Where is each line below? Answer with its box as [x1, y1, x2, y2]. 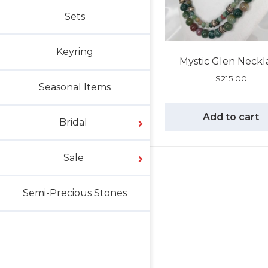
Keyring [56, 46, 93, 57]
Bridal [59, 117, 87, 128]
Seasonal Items [39, 81, 111, 93]
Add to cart [203, 111, 260, 123]
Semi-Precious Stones [23, 187, 127, 199]
